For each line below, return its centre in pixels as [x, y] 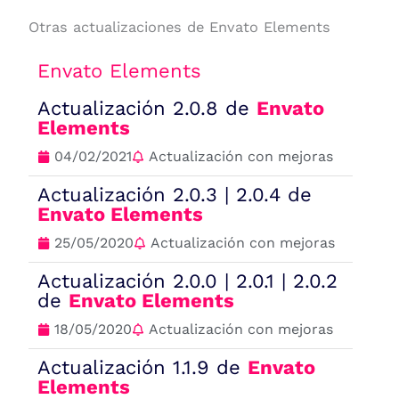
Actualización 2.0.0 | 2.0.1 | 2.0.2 [188, 281]
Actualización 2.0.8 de [147, 109]
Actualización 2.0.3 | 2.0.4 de [175, 195]
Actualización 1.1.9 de [143, 368]
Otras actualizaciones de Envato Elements [180, 28]
